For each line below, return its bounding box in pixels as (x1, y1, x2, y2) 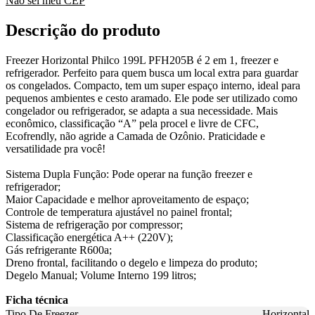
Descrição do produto (6, 21, 160, 40)
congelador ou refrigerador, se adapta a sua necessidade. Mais (6, 105, 278, 117)
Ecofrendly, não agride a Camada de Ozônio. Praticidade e (6, 130, 265, 143)
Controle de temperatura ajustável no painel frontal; (6, 206, 232, 219)
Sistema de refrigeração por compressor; (6, 219, 183, 231)
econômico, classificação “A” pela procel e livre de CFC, (6, 117, 259, 130)
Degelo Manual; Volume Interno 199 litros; (6, 269, 196, 282)
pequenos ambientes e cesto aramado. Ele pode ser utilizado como (6, 92, 297, 105)
